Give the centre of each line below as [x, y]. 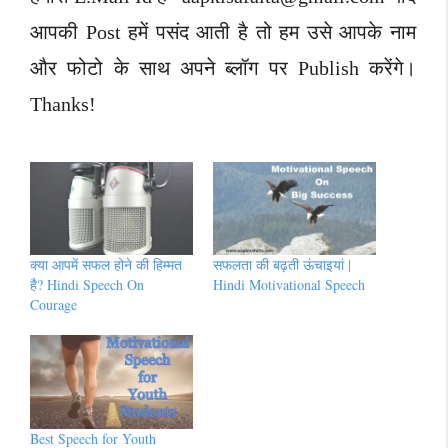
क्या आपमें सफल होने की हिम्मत [106, 265]
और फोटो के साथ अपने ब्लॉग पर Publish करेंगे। [223, 68]
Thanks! [63, 104]
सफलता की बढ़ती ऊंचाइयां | [282, 265]
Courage [53, 305]
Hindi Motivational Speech [289, 285]
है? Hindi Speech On [87, 285]
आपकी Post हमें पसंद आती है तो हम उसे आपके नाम [223, 32]
